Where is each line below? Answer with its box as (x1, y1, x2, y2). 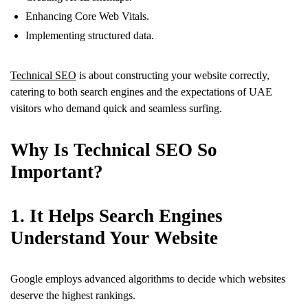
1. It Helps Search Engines (10, 205, 223, 226)
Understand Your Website (10, 227, 218, 248)
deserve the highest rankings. (10, 289, 135, 301)
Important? (10, 161, 103, 182)
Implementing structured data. (25, 29, 154, 41)
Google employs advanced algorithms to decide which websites (10, 272, 285, 285)
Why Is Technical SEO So (10, 139, 217, 160)
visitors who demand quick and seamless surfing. (10, 102, 222, 114)
